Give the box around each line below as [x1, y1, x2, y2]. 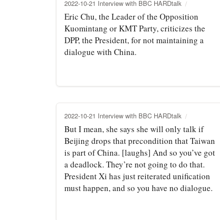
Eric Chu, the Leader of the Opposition [64, 10, 198, 22]
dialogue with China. [64, 46, 137, 57]
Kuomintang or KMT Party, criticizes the [64, 22, 205, 34]
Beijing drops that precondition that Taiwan [64, 135, 215, 146]
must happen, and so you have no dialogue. [64, 182, 213, 193]
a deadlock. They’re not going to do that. [64, 158, 205, 170]
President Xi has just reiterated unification [64, 170, 210, 182]
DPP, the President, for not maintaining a [64, 34, 204, 46]
